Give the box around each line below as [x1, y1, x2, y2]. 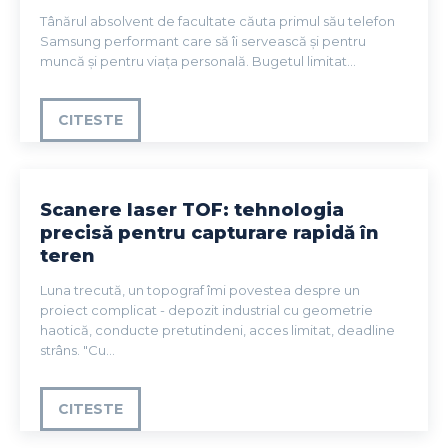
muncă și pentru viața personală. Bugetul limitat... [40, 52, 356, 69]
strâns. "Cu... [40, 341, 115, 358]
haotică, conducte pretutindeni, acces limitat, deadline [40, 321, 395, 338]
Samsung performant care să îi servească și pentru [40, 32, 366, 49]
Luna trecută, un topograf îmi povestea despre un [40, 281, 360, 298]
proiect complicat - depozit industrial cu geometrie [40, 301, 373, 318]
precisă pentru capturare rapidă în [40, 221, 379, 244]
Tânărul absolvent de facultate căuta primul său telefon [40, 12, 395, 29]
